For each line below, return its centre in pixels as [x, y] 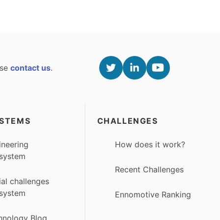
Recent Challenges [149, 170]
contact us [31, 68]
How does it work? [150, 144]
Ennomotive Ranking [153, 195]
